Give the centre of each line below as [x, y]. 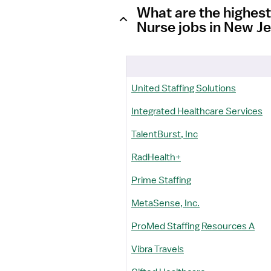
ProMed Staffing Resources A [193, 226]
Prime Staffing [161, 180]
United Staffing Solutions [184, 88]
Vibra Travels [158, 249]
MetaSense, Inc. [165, 203]
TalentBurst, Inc [165, 134]
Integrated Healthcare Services [197, 111]
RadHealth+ [156, 157]
